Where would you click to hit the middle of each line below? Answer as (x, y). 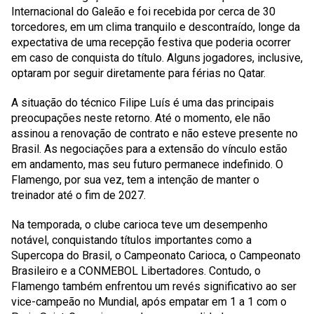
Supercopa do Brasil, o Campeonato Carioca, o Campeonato (156, 255)
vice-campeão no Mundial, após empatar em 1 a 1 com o (149, 302)
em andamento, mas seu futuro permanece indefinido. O (147, 164)
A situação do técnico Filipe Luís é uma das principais (143, 103)
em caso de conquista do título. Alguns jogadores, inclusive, (157, 58)
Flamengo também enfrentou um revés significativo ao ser (154, 286)
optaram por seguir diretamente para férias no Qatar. (138, 73)
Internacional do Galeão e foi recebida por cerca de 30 (143, 12)
